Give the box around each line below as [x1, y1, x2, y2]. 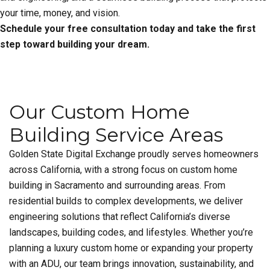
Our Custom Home [9, 100, 190, 124]
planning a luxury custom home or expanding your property [9, 242, 253, 254]
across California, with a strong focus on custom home [9, 164, 237, 175]
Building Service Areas [9, 123, 223, 146]
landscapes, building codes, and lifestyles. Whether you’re [9, 227, 253, 238]
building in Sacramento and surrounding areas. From [9, 180, 225, 191]
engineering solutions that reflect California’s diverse [9, 211, 230, 222]
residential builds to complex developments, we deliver [9, 195, 243, 207]
